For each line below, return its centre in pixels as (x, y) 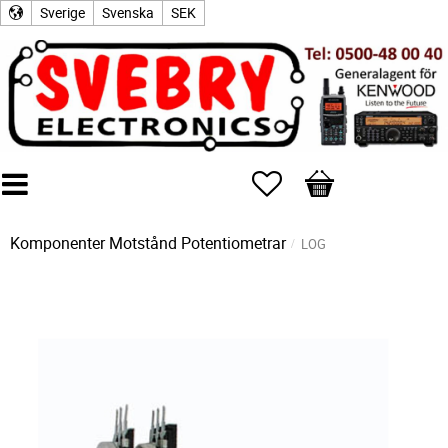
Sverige (62, 12)
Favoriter (312, 180)
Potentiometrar (233, 243)
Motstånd (143, 243)
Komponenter (57, 243)
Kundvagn (340, 180)
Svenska (128, 12)
